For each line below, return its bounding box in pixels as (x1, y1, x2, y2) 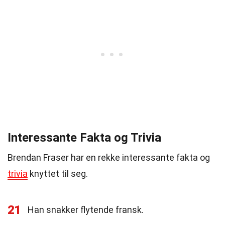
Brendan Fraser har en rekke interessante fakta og (8, 152, 210, 163)
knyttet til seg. (28, 168, 88, 179)
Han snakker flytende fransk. (28, 204, 144, 215)
